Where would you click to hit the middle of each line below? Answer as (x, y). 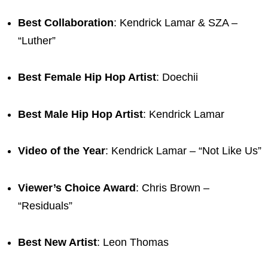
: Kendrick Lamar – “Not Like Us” (183, 151)
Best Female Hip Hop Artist (87, 77)
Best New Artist (57, 243)
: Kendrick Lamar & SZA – (176, 22)
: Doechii (177, 77)
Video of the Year (62, 151)
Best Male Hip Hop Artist (80, 114)
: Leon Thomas (133, 243)
